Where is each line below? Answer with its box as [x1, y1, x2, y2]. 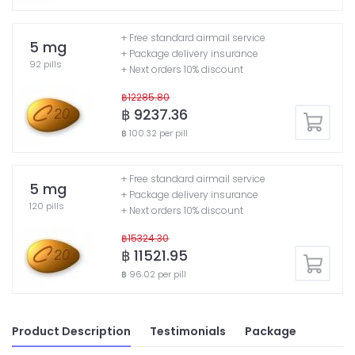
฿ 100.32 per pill [121, 127, 189, 139]
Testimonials [150, 323, 226, 340]
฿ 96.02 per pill [121, 268, 187, 281]
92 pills [29, 58, 62, 71]
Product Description [12, 323, 131, 340]
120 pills [29, 199, 64, 212]
